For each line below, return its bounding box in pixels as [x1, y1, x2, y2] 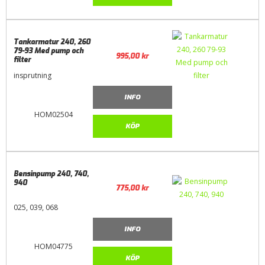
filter [14, 55, 31, 65]
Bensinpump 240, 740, [14, 169, 89, 179]
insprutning [14, 70, 52, 80]
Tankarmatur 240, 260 [14, 37, 91, 47]
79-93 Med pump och [14, 46, 84, 56]
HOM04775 [34, 241, 73, 251]
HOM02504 [34, 109, 73, 119]
